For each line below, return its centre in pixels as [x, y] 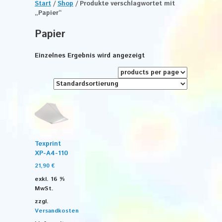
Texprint [48, 144]
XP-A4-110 [51, 154]
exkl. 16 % [50, 179]
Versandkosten [57, 211]
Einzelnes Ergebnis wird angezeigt [90, 56]
